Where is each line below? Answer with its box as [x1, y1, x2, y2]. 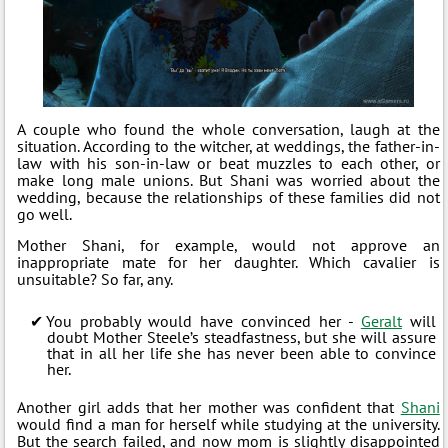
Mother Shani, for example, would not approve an [17, 234, 440, 255]
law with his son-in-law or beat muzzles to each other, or [17, 152, 440, 173]
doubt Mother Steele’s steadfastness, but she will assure [47, 326, 436, 347]
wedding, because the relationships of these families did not [17, 186, 440, 207]
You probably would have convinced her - [46, 310, 361, 331]
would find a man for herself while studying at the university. [17, 413, 440, 434]
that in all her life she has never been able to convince [47, 342, 436, 363]
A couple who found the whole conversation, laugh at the [17, 118, 440, 139]
